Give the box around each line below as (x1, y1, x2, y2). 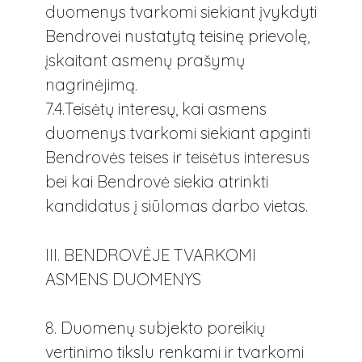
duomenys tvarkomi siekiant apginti (45, 123, 310, 144)
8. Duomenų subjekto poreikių (45, 317, 265, 338)
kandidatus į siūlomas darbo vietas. (45, 196, 308, 217)
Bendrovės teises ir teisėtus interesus (45, 147, 309, 168)
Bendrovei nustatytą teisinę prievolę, (45, 26, 309, 47)
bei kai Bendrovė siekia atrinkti (45, 171, 268, 192)
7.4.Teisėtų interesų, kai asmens (45, 99, 267, 120)
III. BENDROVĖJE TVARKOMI (45, 244, 256, 265)
